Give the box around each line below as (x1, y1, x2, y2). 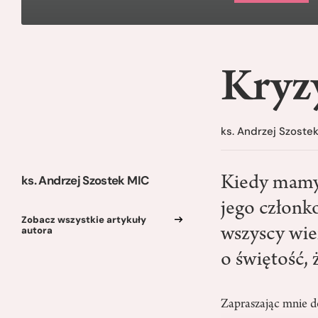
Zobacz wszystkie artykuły (21, 213, 146, 226)
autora (21, 224, 53, 236)
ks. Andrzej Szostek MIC (21, 172, 149, 188)
